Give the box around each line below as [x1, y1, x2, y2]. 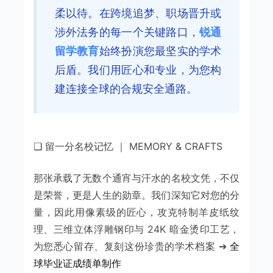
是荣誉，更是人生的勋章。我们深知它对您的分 [33, 188, 240, 201]
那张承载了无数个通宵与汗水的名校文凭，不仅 [33, 171, 240, 184]
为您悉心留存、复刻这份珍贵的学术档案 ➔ [33, 239, 230, 252]
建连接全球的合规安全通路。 [54, 82, 197, 95]
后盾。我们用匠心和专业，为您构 [54, 63, 222, 76]
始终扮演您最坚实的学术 [99, 44, 222, 57]
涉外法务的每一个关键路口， [54, 25, 200, 38]
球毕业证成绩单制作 [33, 257, 121, 269]
